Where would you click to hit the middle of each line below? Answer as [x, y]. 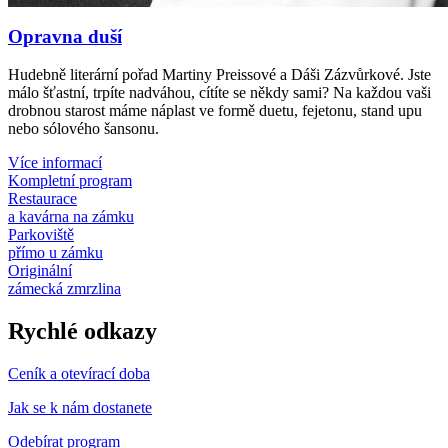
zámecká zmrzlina [64, 289]
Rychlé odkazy [82, 331]
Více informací [55, 163]
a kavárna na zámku [71, 217]
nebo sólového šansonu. [83, 129]
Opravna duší [65, 36]
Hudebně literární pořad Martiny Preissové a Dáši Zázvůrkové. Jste [219, 75]
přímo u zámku [55, 253]
